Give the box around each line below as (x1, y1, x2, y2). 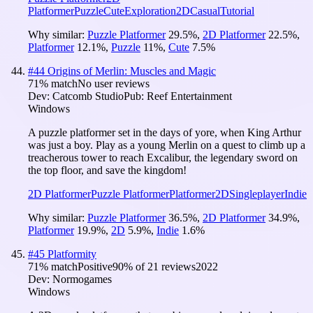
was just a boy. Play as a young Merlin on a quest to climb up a (28, 138, 305, 151)
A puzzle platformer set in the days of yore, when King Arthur (28, 126, 301, 138)
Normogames (52, 272, 112, 285)
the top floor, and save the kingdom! (28, 163, 187, 176)
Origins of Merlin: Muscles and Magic (48, 64, 216, 77)
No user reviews (78, 77, 150, 89)
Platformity (48, 247, 96, 260)
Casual (190, 4, 220, 17)
